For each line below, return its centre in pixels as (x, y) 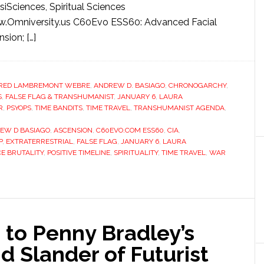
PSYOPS (19, 108)
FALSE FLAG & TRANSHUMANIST (60, 97)
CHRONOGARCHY (197, 85)
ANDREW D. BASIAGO (129, 85)
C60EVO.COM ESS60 (130, 130)
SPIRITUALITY (136, 153)
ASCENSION (73, 130)
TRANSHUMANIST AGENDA (179, 108)
